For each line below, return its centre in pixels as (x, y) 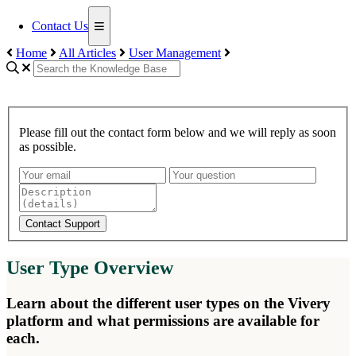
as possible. (48, 147)
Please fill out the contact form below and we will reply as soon (178, 133)
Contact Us (60, 26)
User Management (175, 53)
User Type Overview (90, 267)
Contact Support (63, 224)
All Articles (87, 53)
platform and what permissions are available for (163, 320)
